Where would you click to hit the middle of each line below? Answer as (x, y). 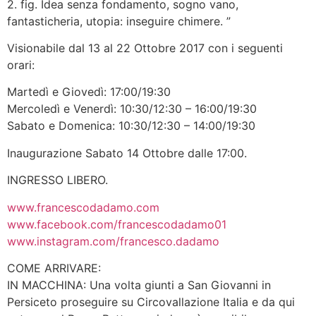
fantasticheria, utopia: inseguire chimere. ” (119, 21)
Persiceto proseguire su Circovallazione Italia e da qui (151, 302)
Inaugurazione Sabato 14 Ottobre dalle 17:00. (127, 153)
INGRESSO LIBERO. (57, 180)
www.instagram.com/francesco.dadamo (113, 241)
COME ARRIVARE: (54, 268)
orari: (21, 65)
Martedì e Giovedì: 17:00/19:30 (89, 92)
